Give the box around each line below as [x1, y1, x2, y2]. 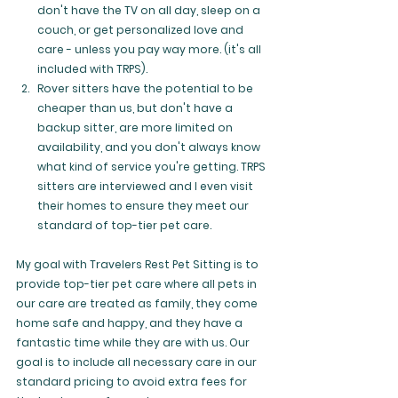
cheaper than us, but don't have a [37, 100, 235, 115]
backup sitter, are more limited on [37, 120, 235, 135]
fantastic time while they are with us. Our [16, 335, 252, 350]
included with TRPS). [37, 61, 147, 76]
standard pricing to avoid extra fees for [16, 374, 250, 389]
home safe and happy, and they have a [16, 315, 245, 330]
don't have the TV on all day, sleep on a [37, 3, 263, 18]
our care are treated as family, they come [16, 296, 260, 311]
